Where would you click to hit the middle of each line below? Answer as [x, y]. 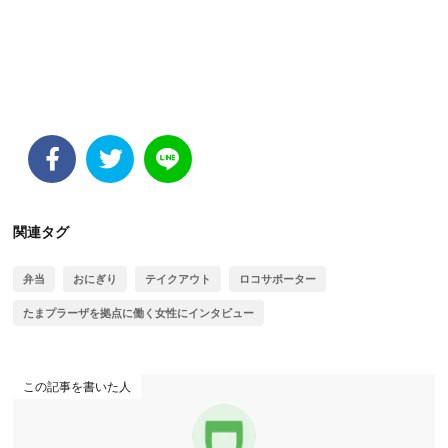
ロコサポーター [278, 279]
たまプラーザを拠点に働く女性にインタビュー [139, 313]
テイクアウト [178, 279]
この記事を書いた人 [77, 386]
